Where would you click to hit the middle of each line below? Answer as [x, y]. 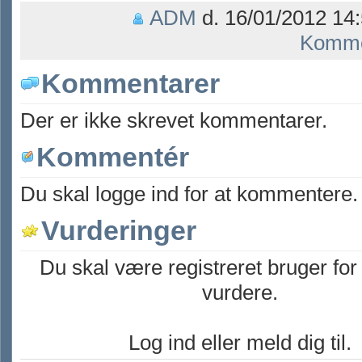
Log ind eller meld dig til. [240, 343]
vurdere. [240, 293]
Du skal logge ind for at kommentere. [189, 194]
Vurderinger [119, 230]
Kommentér [113, 157]
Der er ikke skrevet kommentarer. [174, 120]
